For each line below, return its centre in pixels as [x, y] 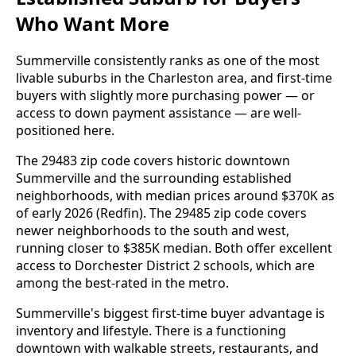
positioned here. [65, 131]
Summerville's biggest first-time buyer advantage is [170, 313]
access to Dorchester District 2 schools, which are [165, 266]
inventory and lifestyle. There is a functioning [151, 331]
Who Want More [93, 23]
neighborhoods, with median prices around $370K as [175, 196]
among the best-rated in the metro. [122, 283]
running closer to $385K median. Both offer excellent [174, 248]
